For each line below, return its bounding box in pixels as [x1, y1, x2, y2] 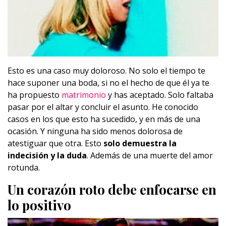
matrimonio [60, 89, 106, 101]
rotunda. [8, 162, 40, 174]
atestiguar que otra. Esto [8, 138, 103, 149]
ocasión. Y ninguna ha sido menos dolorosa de [8, 126, 183, 137]
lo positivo [8, 196, 71, 214]
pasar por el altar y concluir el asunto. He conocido [8, 101, 198, 113]
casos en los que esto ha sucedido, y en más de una [8, 114, 200, 125]
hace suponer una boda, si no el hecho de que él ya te [8, 77, 209, 89]
